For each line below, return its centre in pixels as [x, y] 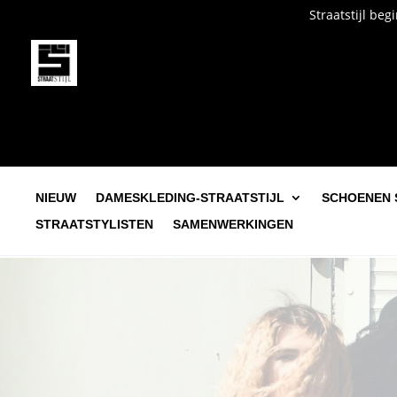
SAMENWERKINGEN [233, 224]
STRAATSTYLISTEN [94, 224]
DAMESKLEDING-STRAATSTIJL [190, 198]
